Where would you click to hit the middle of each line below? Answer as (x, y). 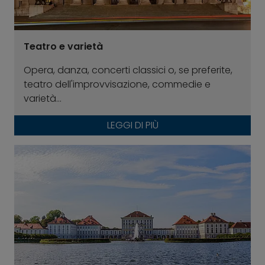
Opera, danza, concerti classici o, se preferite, (128, 70)
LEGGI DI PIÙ (132, 125)
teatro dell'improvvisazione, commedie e (117, 85)
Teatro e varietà (63, 47)
